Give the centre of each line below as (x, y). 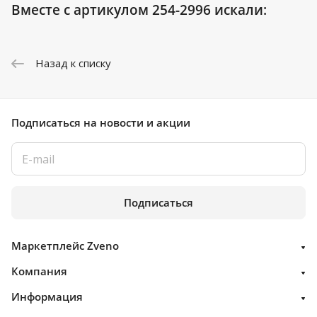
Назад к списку (73, 63)
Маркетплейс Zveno (65, 246)
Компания (39, 271)
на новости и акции (137, 123)
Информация (47, 297)
